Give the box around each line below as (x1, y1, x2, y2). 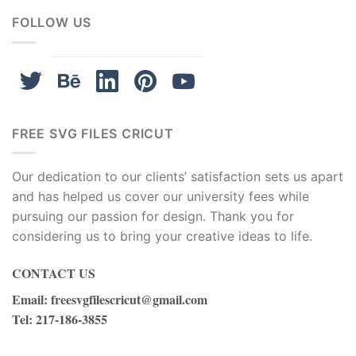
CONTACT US (12, 263, 95, 282)
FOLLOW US (12, 14, 92, 30)
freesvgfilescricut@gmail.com (51, 289, 207, 308)
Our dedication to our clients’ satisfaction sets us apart (12, 168, 343, 185)
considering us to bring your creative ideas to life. (12, 228, 312, 245)
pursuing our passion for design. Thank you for (12, 208, 294, 225)
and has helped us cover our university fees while (12, 188, 309, 205)
